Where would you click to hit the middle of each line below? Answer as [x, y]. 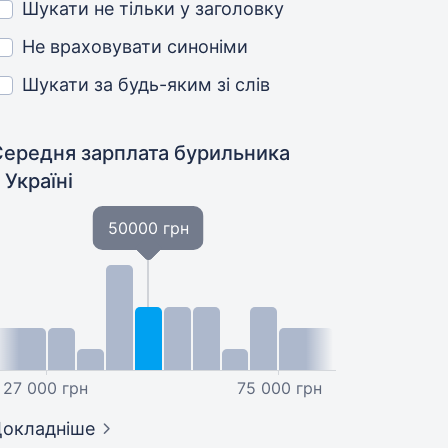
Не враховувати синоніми [135, 46]
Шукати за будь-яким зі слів [146, 84]
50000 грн [148, 228]
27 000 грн [46, 388]
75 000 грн [279, 388]
